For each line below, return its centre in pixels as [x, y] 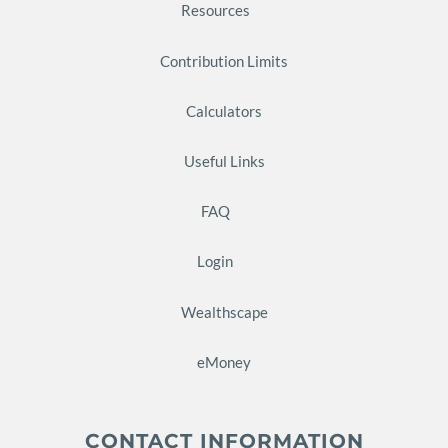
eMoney [224, 361]
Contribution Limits [224, 60]
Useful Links [224, 160]
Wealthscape [224, 311]
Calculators [224, 110]
